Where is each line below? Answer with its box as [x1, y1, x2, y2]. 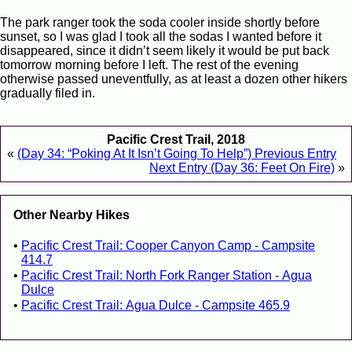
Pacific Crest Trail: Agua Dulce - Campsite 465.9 [21, 299, 290, 313]
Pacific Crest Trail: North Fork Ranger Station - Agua [21, 269, 312, 283]
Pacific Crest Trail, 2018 [107, 133, 245, 147]
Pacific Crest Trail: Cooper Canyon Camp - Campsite [21, 239, 315, 253]
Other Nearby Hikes [13, 208, 130, 222]
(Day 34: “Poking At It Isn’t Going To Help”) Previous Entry [17, 147, 336, 161]
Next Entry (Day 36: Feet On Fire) [149, 161, 335, 175]
